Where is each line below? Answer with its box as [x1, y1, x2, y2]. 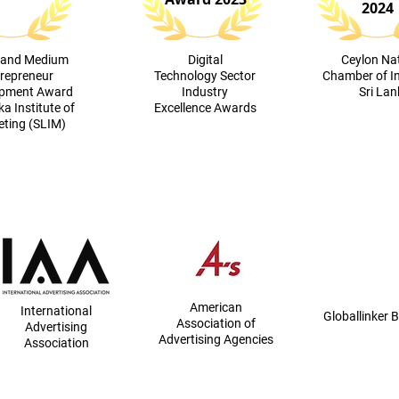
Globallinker [323, 309, 391, 323]
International [20, 304, 92, 318]
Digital [187, 53, 223, 67]
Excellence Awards [153, 101, 256, 115]
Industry [182, 85, 228, 99]
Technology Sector [154, 69, 256, 83]
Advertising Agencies [159, 332, 273, 346]
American [190, 300, 242, 314]
